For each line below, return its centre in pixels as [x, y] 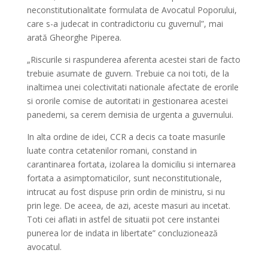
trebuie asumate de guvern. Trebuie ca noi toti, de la [128, 73]
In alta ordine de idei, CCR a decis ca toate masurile [126, 137]
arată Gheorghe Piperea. [74, 37]
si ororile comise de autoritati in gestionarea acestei [127, 101]
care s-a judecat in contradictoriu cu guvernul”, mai [125, 24]
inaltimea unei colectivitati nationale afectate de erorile [133, 87]
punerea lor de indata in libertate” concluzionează [122, 233]
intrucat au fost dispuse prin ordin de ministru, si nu [126, 192]
